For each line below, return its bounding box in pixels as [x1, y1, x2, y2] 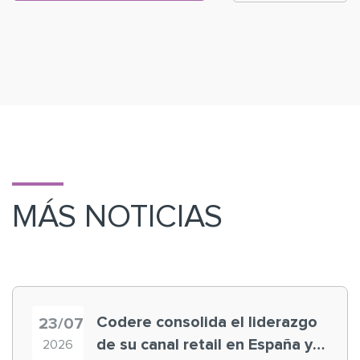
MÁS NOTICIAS [12, 200, 223, 233]
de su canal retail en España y [96, 336, 313, 353]
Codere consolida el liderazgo [96, 313, 317, 330]
